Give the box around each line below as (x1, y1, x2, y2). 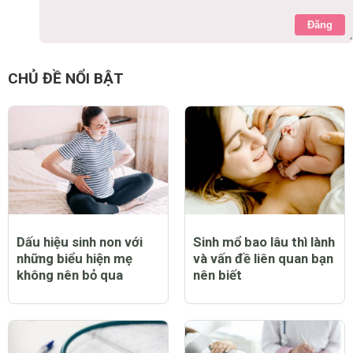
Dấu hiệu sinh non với (17, 234, 143, 251)
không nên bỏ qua (17, 267, 123, 284)
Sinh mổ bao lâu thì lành (193, 234, 335, 251)
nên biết (193, 267, 242, 284)
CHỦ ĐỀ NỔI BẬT (8, 69, 124, 87)
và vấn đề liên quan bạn (193, 251, 333, 267)
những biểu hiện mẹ (17, 251, 132, 267)
